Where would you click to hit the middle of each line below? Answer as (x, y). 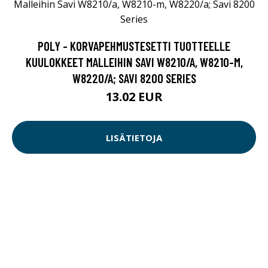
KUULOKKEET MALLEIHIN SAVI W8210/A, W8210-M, (134, 62)
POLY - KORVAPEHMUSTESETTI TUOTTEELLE (134, 46)
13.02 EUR (134, 97)
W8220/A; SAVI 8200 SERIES (134, 78)
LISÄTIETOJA (134, 137)
